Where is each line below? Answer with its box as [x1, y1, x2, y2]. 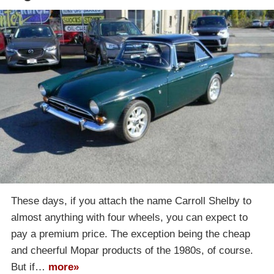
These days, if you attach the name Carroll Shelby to [11, 194, 251, 207]
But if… [11, 261, 48, 273]
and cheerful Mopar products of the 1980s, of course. [11, 244, 253, 256]
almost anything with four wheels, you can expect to [11, 211, 248, 223]
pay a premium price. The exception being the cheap [11, 228, 250, 240]
